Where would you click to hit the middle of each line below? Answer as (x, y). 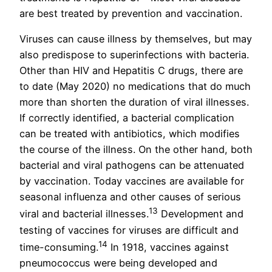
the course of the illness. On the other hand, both (136, 150)
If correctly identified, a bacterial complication (127, 118)
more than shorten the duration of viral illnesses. (134, 102)
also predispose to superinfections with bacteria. (134, 55)
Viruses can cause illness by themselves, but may (136, 39)
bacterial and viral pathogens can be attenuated (132, 165)
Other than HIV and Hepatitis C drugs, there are (131, 71)
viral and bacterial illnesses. (84, 214)
